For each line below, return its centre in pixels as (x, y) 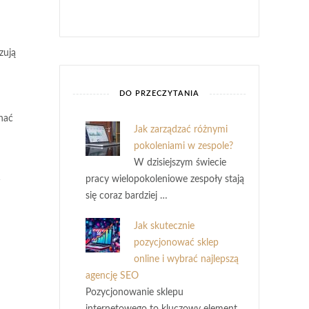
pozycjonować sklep (176, 243)
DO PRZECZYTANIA (159, 93)
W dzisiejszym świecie (180, 163)
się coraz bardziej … (127, 196)
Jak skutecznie (164, 226)
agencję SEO (112, 276)
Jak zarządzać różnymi (181, 130)
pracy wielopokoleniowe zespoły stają (165, 179)
